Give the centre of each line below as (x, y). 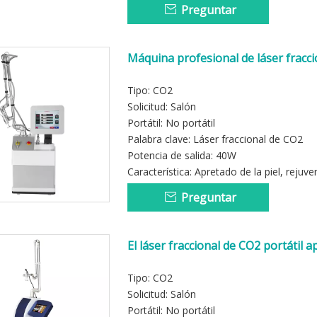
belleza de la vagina (179, 261)
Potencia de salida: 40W (182, 155)
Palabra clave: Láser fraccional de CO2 (215, 139)
